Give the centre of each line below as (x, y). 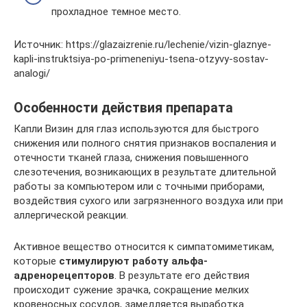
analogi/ (32, 73)
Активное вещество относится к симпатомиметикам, (144, 246)
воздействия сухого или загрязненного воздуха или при (148, 200)
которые (36, 261)
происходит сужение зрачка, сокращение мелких (131, 290)
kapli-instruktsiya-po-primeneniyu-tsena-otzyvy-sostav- (141, 59)
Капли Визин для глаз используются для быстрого (136, 128)
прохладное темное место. (116, 11)
